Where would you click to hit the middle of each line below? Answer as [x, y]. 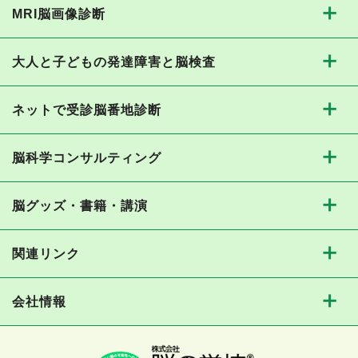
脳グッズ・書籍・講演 [80, 206]
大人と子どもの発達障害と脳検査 [114, 62]
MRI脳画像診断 [59, 14]
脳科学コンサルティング [87, 158]
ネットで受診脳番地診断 [87, 110]
